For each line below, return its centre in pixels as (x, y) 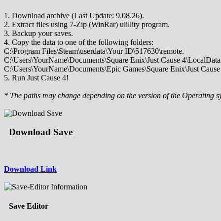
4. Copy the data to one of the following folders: (79, 42)
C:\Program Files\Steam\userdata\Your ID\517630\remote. (94, 51)
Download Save (41, 132)
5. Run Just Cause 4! (36, 77)
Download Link (30, 169)
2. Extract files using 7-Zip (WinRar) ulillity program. (87, 24)
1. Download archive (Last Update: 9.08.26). (74, 15)
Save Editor (29, 206)
